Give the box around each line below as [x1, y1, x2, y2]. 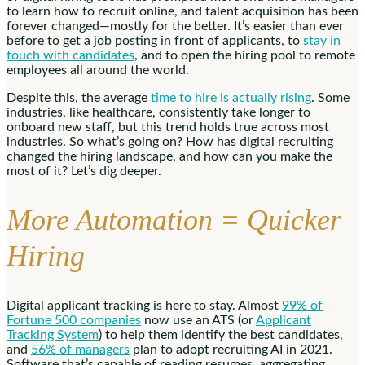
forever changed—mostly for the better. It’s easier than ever [7, 19, 344, 33]
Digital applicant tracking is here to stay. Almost [7, 299, 282, 313]
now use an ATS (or [141, 314, 256, 328]
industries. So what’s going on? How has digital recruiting [7, 134, 333, 148]
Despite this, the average [7, 90, 151, 104]
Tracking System [7, 328, 99, 342]
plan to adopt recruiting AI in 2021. [130, 343, 332, 357]
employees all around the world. [7, 63, 189, 77]
